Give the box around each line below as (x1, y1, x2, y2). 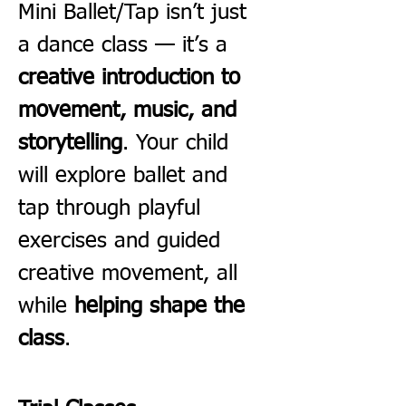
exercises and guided (18, 229, 227, 252)
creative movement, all (18, 262, 245, 285)
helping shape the (74, 295, 252, 317)
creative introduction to (18, 66, 247, 89)
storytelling (18, 131, 122, 154)
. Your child (122, 131, 236, 154)
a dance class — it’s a (18, 34, 235, 56)
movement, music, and (18, 99, 244, 121)
